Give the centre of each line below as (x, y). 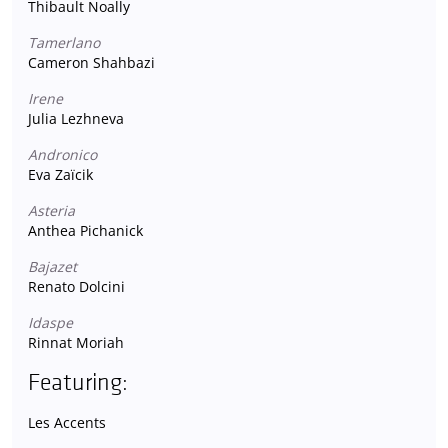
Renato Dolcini (76, 286)
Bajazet (52, 266)
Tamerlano (64, 42)
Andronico (62, 154)
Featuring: (78, 382)
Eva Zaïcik (60, 174)
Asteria (51, 210)
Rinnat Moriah (76, 342)
